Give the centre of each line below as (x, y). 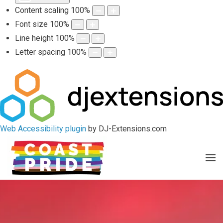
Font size (31, 24)
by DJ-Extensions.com (126, 128)
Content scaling (42, 10)
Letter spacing (40, 52)
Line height (34, 38)
